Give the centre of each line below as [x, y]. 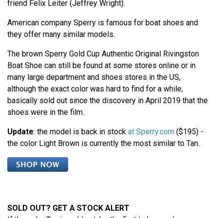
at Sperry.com [151, 131]
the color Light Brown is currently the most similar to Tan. [103, 143]
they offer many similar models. [61, 34]
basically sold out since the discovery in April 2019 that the [108, 100]
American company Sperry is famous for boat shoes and [103, 22]
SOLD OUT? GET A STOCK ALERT [68, 208]
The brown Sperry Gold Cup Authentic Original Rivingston [103, 54]
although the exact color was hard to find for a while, [95, 89]
